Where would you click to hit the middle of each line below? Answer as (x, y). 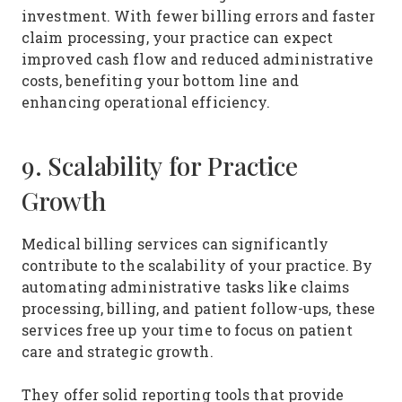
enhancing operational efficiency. (149, 102)
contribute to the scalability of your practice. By (197, 265)
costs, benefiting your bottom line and (160, 80)
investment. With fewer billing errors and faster (198, 16)
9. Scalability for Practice (160, 166)
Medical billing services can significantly (175, 244)
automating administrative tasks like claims (186, 287)
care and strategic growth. (120, 351)
